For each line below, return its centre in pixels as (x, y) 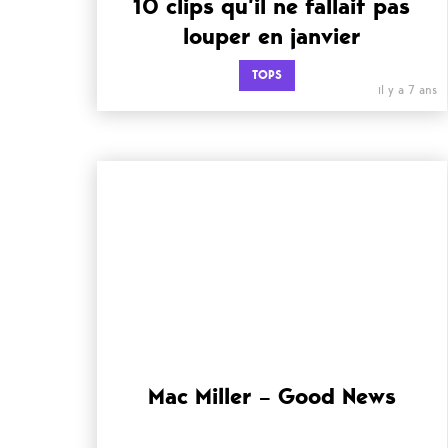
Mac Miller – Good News (271, 396)
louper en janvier (271, 36)
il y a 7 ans (407, 90)
